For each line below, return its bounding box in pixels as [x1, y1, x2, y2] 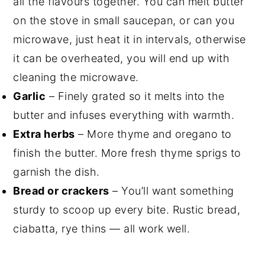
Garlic [13, 90, 46, 103]
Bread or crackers [13, 185, 109, 198]
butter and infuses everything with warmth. [13, 109, 235, 122]
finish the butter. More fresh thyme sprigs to [13, 147, 241, 160]
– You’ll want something [109, 185, 234, 198]
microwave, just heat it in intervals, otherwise [13, 33, 246, 46]
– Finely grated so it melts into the [46, 90, 225, 103]
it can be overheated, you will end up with [13, 52, 230, 65]
